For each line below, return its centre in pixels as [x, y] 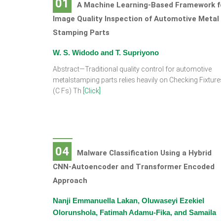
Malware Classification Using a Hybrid [144, 153]
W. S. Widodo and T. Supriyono [106, 53]
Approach [70, 181]
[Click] [92, 91]
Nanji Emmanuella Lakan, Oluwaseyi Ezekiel [129, 201]
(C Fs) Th [68, 91]
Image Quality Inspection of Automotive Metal [136, 19]
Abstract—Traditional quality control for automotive [132, 69]
